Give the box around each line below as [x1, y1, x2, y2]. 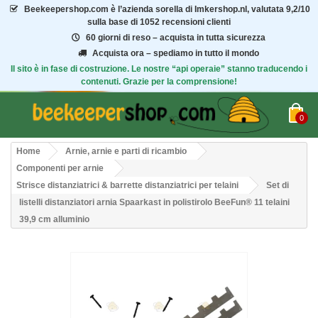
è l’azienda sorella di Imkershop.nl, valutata [108, 4, 286, 14]
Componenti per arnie [16, 163, 104, 173]
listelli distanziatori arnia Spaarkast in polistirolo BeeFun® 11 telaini [19, 197, 290, 207]
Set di [266, 180, 289, 190]
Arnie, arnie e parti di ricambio [65, 146, 187, 156]
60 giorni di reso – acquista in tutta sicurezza [85, 33, 265, 43]
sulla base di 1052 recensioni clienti [87, 17, 231, 27]
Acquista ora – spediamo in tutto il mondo [92, 48, 259, 58]
